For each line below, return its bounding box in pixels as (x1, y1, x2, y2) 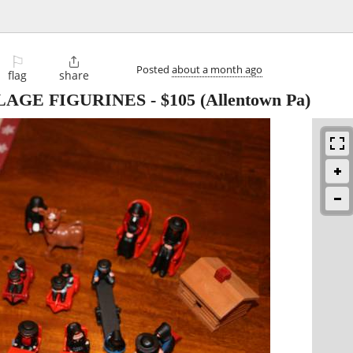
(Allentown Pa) (195, 90, 310, 110)
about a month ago (172, 61, 262, 76)
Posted (136, 61, 172, 76)
